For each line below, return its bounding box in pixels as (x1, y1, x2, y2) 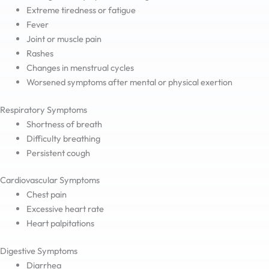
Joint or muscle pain (26, 32, 101, 44)
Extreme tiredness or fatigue (26, 4, 136, 16)
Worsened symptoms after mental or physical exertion (26, 76, 232, 88)
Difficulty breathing (26, 132, 100, 144)
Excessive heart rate (26, 203, 104, 215)
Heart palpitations (26, 217, 94, 229)
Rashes (26, 47, 53, 59)
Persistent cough (26, 147, 90, 159)
